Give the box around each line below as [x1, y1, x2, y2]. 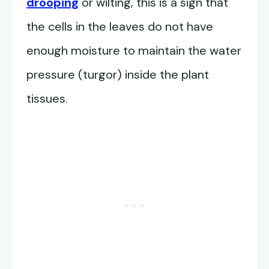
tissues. [26, 91, 68, 106]
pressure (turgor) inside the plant [26, 67, 209, 82]
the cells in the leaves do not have [26, 19, 213, 34]
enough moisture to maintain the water [26, 43, 241, 58]
